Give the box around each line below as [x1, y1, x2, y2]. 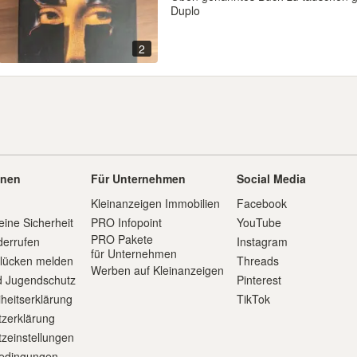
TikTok [237, 291, 271, 307]
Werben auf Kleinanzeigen [90, 262, 224, 278]
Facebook [237, 195, 288, 211]
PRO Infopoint [90, 214, 162, 230]
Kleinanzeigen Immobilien [90, 195, 220, 211]
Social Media [237, 171, 307, 186]
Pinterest [237, 272, 282, 288]
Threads [237, 253, 280, 269]
